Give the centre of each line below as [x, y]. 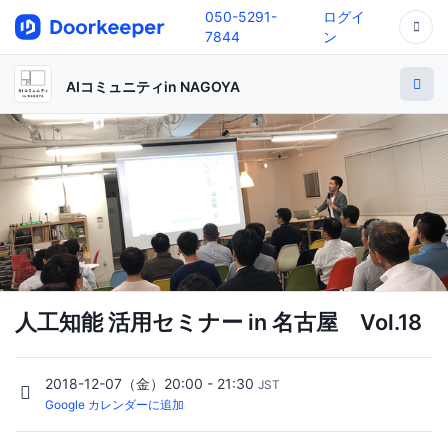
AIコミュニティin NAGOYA [153, 86]
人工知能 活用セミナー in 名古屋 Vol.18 [218, 321]
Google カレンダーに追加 [114, 404]
